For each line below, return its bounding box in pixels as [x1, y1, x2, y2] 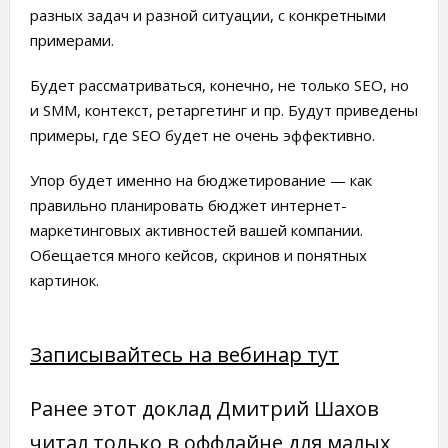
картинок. [29, 270, 99, 291]
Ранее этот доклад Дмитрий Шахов [29, 395, 379, 423]
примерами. [29, 30, 114, 51]
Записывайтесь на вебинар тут [29, 341, 339, 369]
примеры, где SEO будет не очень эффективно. [29, 125, 375, 146]
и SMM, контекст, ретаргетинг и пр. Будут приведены [29, 100, 418, 121]
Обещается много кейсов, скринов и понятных [29, 245, 367, 266]
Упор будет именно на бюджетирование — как [29, 170, 372, 191]
